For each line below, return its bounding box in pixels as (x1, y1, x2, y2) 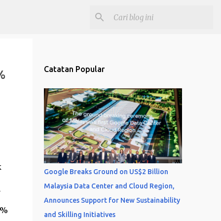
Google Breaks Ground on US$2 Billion (43, 168, 168, 176)
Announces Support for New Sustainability (43, 196, 180, 204)
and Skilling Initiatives (43, 211, 115, 219)
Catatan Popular (43, 65, 105, 74)
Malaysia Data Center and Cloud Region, (43, 182, 175, 190)
